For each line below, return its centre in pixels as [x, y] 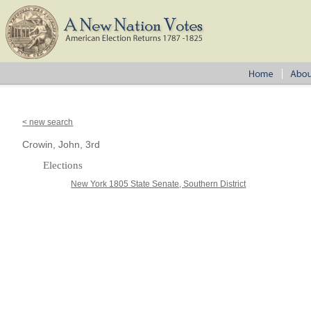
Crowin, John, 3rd [61, 144]
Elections [63, 165]
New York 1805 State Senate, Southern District [159, 184]
